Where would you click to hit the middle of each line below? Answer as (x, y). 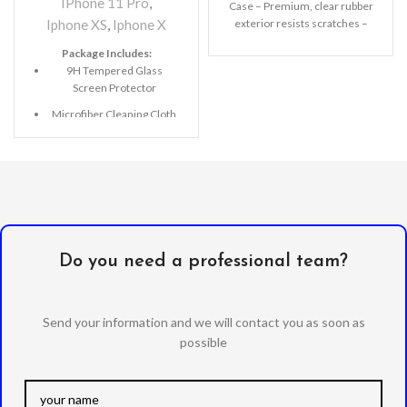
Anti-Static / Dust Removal (114, 167)
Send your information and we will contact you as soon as (203, 323)
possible (203, 342)
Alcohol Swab (114, 141)
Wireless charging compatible (301, 41)
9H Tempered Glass (114, 71)
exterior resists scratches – (301, 24)
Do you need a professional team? (203, 262)
